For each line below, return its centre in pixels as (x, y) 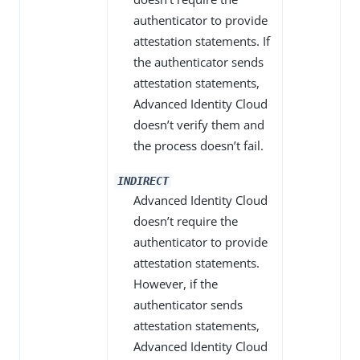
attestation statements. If (202, 41)
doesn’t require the (186, 221)
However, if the (176, 284)
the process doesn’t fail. (198, 146)
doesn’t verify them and (199, 125)
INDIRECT (143, 180)
